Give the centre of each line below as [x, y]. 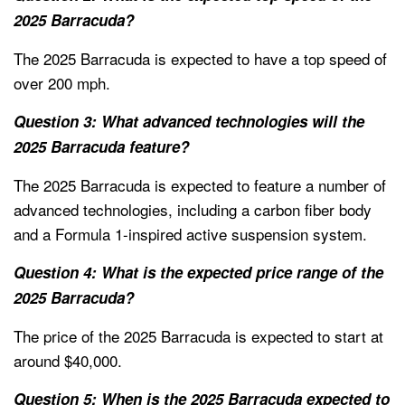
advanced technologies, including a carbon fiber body [193, 210]
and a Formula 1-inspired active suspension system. [190, 234]
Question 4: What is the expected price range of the [198, 273]
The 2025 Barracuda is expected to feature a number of [200, 185]
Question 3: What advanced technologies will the [189, 122]
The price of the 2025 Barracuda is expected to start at [198, 336]
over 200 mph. [62, 83]
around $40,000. [68, 361]
